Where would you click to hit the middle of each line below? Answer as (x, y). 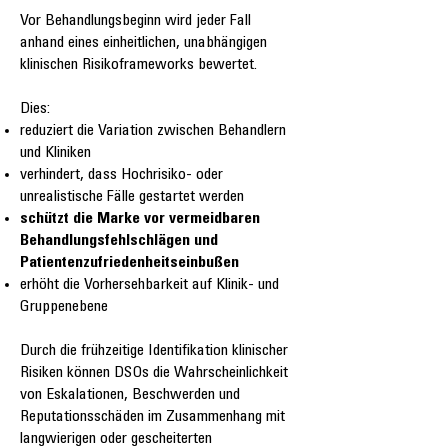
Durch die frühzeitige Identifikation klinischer (154, 351)
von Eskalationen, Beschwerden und (130, 395)
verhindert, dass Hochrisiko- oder (121, 175)
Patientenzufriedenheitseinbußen (129, 263)
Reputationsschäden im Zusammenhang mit (152, 417)
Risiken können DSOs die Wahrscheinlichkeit (154, 373)
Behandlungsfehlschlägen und (119, 241)
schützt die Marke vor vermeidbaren (140, 219)
